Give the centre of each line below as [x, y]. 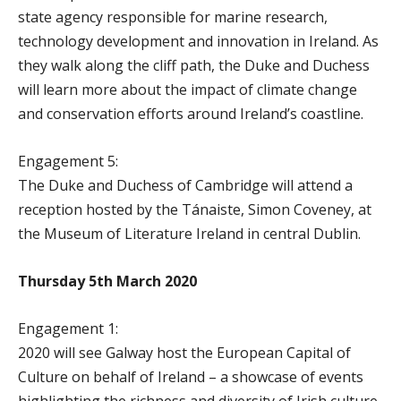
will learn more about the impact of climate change [188, 90]
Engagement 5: [68, 162]
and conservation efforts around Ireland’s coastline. [191, 114]
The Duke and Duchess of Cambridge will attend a [185, 186]
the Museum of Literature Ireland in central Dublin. [189, 234]
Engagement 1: [68, 329]
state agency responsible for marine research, [173, 17]
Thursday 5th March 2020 [107, 282]
